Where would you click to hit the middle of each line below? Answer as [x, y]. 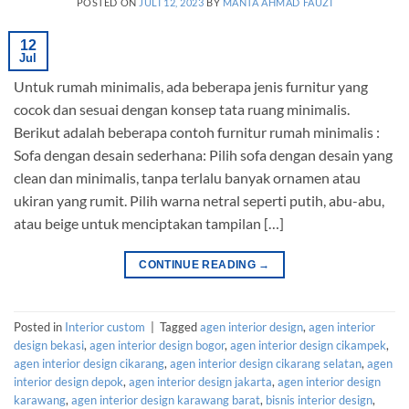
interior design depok [68, 381]
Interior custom [105, 326]
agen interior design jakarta [200, 381]
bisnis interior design [319, 399]
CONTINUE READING [199, 264]
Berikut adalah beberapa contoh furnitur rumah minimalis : [197, 131]
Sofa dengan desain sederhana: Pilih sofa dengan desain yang [203, 154]
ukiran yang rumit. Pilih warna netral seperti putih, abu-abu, [199, 200]
